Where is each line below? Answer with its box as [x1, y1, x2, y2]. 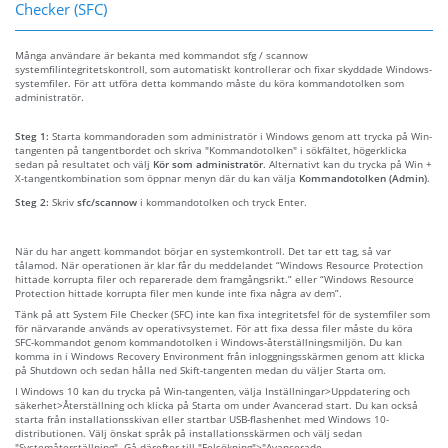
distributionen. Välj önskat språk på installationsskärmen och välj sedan [15, 425, 362, 440]
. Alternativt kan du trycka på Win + [263, 156, 432, 171]
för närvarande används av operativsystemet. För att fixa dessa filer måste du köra [15, 320, 413, 335]
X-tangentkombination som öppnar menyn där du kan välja [15, 170, 299, 185]
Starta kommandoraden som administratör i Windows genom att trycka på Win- [52, 128, 432, 143]
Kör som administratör [153, 156, 263, 171]
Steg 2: [15, 194, 52, 209]
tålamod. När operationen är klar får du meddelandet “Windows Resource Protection [15, 257, 423, 272]
